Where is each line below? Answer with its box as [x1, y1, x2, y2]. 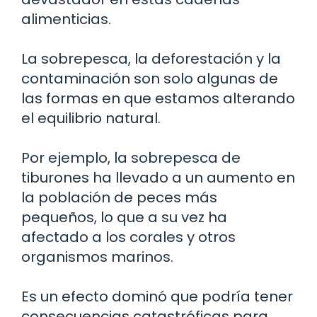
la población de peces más [21, 188, 217, 207]
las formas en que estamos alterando [21, 88, 295, 108]
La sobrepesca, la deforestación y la [21, 49, 281, 69]
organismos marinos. [21, 247, 173, 267]
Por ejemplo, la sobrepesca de [21, 148, 241, 168]
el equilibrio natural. [21, 108, 161, 128]
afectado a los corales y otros [21, 227, 236, 247]
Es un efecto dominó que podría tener [21, 287, 293, 306]
